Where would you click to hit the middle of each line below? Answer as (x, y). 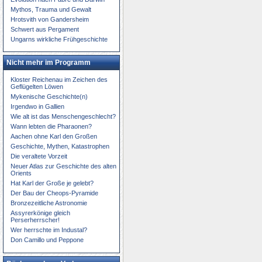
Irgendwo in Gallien (37, 107)
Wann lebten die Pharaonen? (51, 127)
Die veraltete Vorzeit (39, 156)
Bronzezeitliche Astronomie (49, 203)
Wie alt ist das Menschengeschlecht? (63, 117)
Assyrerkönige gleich (40, 213)
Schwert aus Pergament (45, 29)
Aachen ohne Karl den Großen (54, 137)
